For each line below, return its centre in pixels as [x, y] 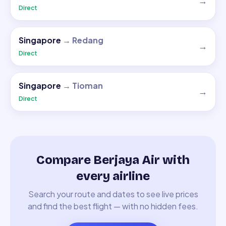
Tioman [88, 86]
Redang [88, 40]
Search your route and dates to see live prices [113, 194]
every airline [113, 176]
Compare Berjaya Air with [113, 160]
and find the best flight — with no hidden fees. [113, 206]
